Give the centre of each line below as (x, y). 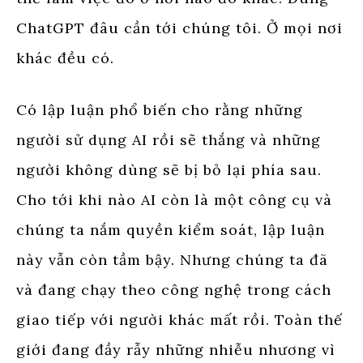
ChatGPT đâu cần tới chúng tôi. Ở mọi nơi (179, 28)
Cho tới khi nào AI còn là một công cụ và (174, 199)
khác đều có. (65, 58)
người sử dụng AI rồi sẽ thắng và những (169, 139)
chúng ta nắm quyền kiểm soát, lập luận (171, 229)
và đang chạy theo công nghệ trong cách (174, 289)
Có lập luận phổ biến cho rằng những (160, 109)
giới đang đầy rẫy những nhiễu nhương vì (176, 349)
